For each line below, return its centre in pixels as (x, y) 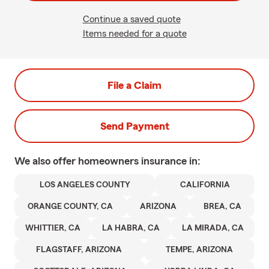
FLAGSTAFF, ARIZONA (79, 250)
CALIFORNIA (205, 185)
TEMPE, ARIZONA (199, 250)
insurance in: (171, 161)
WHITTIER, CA (53, 228)
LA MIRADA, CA (213, 228)
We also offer (46, 161)
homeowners (110, 161)
